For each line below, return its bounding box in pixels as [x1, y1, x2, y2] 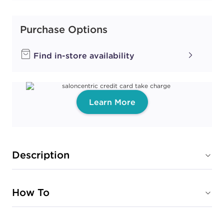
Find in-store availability [31, 50, 134, 60]
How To [12, 186, 49, 198]
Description [12, 148, 69, 161]
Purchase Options [20, 23, 107, 35]
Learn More [88, 97, 135, 107]
